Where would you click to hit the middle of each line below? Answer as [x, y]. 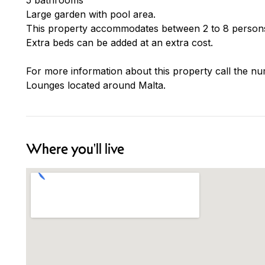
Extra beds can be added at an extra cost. [119, 42]
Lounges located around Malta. [96, 85]
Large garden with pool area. [91, 14]
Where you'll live [75, 149]
